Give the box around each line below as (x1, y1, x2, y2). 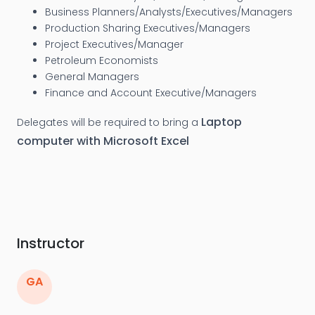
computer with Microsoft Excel (17, 133, 189, 150)
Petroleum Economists (45, 53, 158, 68)
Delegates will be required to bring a (17, 115, 201, 130)
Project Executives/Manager (45, 37, 184, 52)
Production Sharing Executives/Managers (45, 21, 250, 36)
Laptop (201, 114, 242, 131)
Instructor (17, 233, 84, 254)
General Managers (45, 70, 139, 84)
